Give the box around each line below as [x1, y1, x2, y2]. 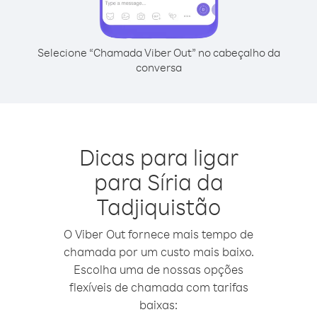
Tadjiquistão [96, 192, 221, 221]
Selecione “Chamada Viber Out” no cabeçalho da [37, 45, 280, 59]
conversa [135, 60, 182, 74]
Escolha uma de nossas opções [74, 262, 243, 277]
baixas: [139, 297, 178, 312]
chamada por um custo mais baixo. [63, 244, 254, 259]
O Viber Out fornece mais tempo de [64, 226, 253, 241]
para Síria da [93, 167, 224, 196]
